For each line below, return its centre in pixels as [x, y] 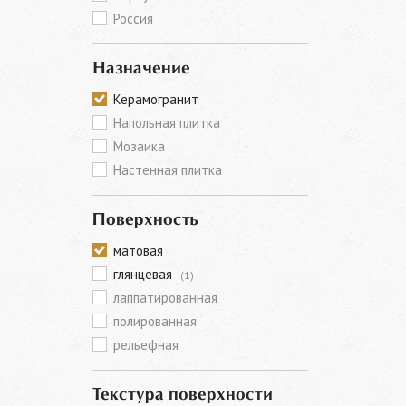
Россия [133, 19]
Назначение [141, 69]
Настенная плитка [168, 170]
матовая [138, 251]
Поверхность [145, 220]
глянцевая [145, 274]
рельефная [146, 345]
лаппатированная [165, 298]
